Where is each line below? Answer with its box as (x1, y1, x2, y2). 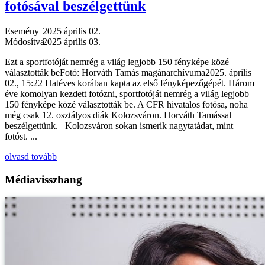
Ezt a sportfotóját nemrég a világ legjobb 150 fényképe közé (5, 56, 229, 67)
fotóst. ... (5, 131, 37, 141)
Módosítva (5, 36, 44, 47)
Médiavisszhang (5, 173, 82, 186)
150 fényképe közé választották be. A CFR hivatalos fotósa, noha (5, 99, 248, 109)
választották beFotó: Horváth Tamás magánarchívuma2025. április (5, 67, 251, 77)
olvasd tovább (5, 151, 57, 161)
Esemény (5, 25, 39, 36)
